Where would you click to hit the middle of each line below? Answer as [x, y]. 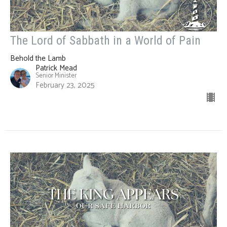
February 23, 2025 [65, 86]
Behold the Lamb [38, 59]
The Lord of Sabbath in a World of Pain [105, 41]
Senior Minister [56, 76]
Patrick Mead [56, 68]
